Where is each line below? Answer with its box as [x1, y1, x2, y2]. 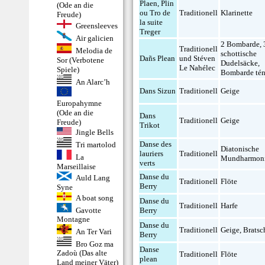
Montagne [57, 215, 90, 224]
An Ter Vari [75, 227, 112, 236]
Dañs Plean [140, 54, 176, 63]
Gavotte [75, 205, 101, 215]
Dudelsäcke [221, 59, 258, 67]
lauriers [140, 149, 164, 158]
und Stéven [179, 54, 216, 63]
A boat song [75, 193, 114, 202]
